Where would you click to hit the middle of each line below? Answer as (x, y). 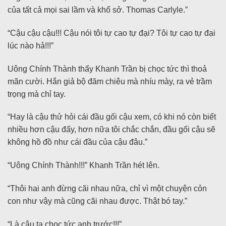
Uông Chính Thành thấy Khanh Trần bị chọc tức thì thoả (107, 69)
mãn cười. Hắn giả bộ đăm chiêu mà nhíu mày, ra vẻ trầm (110, 81)
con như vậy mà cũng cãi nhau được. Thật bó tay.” (97, 201)
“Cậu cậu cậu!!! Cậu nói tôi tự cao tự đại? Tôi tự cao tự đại (111, 33)
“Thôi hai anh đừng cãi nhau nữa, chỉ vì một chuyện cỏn (107, 188)
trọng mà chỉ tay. (37, 94)
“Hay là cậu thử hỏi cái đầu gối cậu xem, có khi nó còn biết (112, 117)
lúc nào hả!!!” (31, 45)
